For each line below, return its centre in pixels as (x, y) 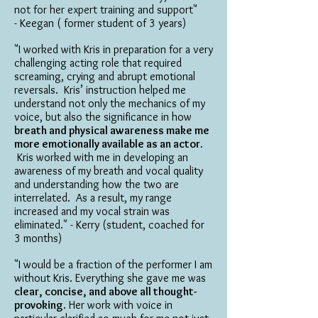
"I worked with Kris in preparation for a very (114, 49)
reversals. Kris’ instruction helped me (100, 90)
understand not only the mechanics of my (110, 103)
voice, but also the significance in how (103, 117)
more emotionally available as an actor (107, 144)
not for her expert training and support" (106, 10)
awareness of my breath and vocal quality (109, 171)
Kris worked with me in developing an (101, 157)
